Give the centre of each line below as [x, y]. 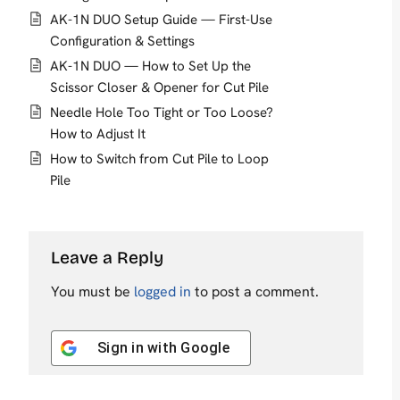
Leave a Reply [109, 258]
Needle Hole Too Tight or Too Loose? [162, 112]
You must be [92, 291]
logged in [162, 291]
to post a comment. [255, 291]
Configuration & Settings [122, 42]
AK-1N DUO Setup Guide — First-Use [161, 20]
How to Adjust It [98, 133]
